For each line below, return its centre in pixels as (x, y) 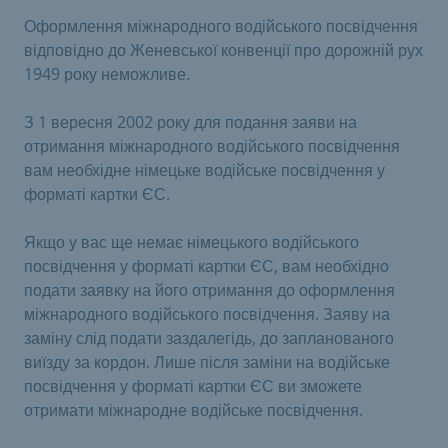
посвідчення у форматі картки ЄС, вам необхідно (206, 266)
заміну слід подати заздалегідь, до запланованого (209, 338)
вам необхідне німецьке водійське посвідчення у (204, 170)
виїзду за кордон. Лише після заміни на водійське (207, 362)
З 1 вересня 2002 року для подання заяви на (190, 122)
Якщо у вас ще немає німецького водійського (191, 242)
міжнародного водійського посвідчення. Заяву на (207, 314)
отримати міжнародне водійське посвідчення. (193, 410)
